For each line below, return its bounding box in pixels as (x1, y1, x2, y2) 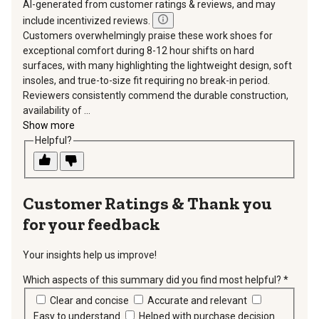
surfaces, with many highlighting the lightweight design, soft (23, 60, 292, 71)
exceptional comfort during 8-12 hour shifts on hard (23, 45, 254, 56)
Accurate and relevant (147, 295, 249, 307)
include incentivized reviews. (23, 15, 152, 26)
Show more (23, 120, 75, 131)
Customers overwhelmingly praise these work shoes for (23, 30, 273, 41)
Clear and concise (49, 295, 131, 307)
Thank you (187, 192, 272, 214)
